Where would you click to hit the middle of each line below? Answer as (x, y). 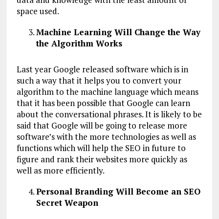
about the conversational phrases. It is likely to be (109, 114)
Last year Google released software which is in (102, 69)
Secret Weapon (67, 203)
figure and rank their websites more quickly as (102, 159)
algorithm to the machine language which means (107, 92)
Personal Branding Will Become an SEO (118, 191)
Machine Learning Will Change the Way (118, 32)
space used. (38, 11)
